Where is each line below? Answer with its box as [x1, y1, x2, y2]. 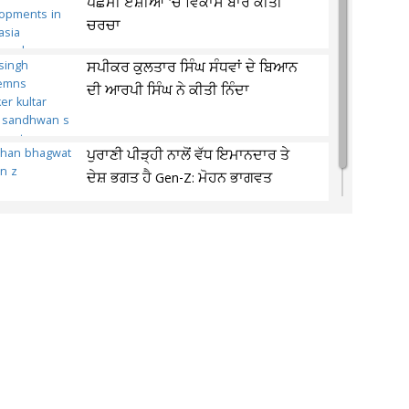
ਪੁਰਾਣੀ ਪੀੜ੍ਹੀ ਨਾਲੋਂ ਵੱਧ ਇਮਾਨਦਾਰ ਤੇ [87, 146, 290, 166]
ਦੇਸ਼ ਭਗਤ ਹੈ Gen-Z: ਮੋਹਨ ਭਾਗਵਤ [87, 169, 273, 189]
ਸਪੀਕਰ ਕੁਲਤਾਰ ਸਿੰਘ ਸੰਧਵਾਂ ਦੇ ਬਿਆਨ [87, 58, 299, 79]
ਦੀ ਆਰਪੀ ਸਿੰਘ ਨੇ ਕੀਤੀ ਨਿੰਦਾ [87, 81, 250, 101]
